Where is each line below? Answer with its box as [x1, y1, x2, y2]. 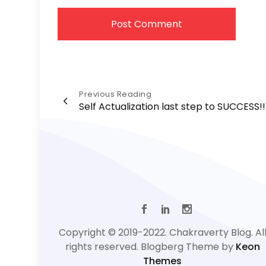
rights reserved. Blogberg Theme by [65, 239, 236, 254]
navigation [58, 109, 161, 133]
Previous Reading [79, 88, 152, 100]
